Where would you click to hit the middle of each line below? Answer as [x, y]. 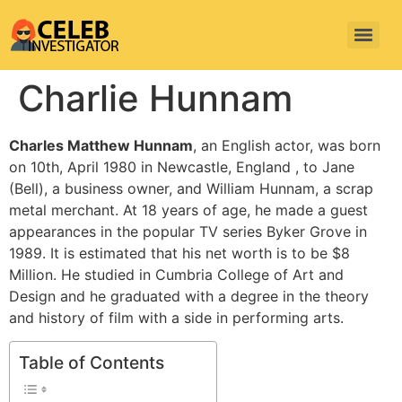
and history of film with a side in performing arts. [176, 318]
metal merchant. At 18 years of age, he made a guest [188, 210]
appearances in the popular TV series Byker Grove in [188, 232]
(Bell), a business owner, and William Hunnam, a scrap [191, 188]
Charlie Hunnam [155, 98]
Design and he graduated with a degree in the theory [189, 296]
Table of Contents [92, 363]
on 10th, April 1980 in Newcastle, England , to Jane [182, 167]
